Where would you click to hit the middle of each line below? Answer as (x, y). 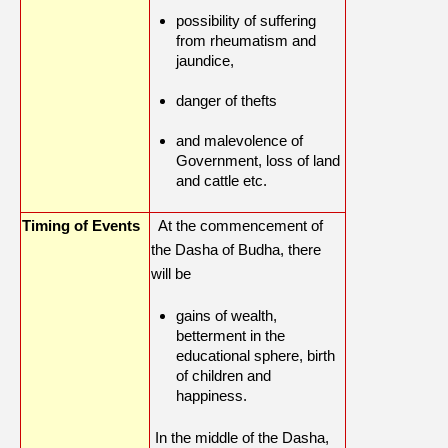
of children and (223, 376)
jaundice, (207, 61)
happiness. (211, 396)
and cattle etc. (221, 181)
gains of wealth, (226, 316)
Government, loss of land (258, 161)
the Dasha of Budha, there (236, 250)
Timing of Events (81, 226)
